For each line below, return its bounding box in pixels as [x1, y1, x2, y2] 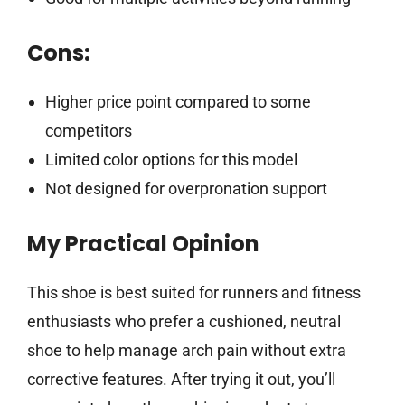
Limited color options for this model [44, 150, 297, 170]
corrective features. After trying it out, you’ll [27, 370, 335, 390]
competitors [44, 121, 132, 141]
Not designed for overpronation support [44, 179, 327, 199]
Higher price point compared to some [44, 92, 311, 112]
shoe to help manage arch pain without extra [27, 341, 346, 361]
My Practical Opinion [27, 229, 259, 259]
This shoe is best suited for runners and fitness [27, 283, 361, 303]
